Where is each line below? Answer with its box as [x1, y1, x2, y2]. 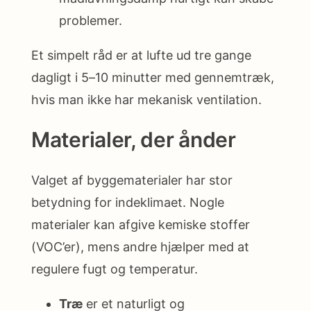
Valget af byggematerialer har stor [31, 173, 233, 188]
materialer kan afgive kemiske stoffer [31, 217, 250, 233]
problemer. [59, 12, 122, 28]
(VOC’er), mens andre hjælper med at [31, 239, 249, 255]
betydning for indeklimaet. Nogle [31, 195, 224, 210]
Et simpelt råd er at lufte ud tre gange [31, 47, 251, 62]
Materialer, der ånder [31, 127, 236, 153]
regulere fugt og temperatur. [31, 262, 198, 277]
